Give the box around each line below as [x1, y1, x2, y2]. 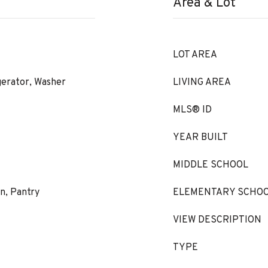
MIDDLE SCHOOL [173, 159, 248, 171]
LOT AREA [173, 49, 217, 61]
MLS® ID [173, 104, 212, 116]
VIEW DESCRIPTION [173, 214, 261, 226]
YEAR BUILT [173, 132, 228, 144]
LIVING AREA [173, 77, 231, 89]
